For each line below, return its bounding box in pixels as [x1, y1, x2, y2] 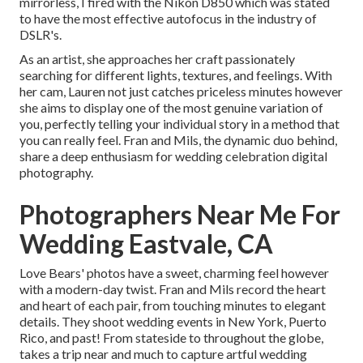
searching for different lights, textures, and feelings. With [19, 66, 332, 83]
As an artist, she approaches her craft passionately [19, 50, 295, 66]
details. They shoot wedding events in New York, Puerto [19, 313, 327, 329]
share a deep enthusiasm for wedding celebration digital [19, 147, 327, 164]
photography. [19, 164, 93, 180]
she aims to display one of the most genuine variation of [19, 99, 323, 115]
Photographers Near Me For [19, 198, 340, 230]
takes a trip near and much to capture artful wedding [19, 345, 307, 361]
